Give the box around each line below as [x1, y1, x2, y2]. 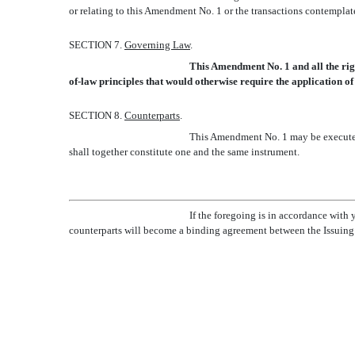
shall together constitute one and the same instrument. [69, 146, 300, 158]
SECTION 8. [69, 109, 124, 121]
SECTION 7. [69, 39, 124, 51]
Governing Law [124, 39, 190, 51]
